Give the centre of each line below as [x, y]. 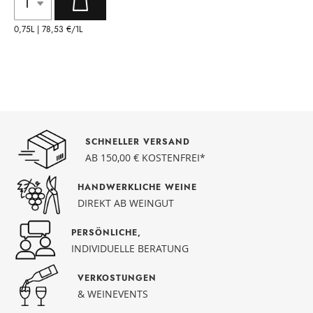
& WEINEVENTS [113, 294]
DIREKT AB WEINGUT [126, 203]
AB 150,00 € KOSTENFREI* [145, 158]
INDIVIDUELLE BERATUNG [130, 249]
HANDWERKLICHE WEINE [137, 188]
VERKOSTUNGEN [117, 278]
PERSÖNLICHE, [106, 233]
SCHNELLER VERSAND [137, 142]
